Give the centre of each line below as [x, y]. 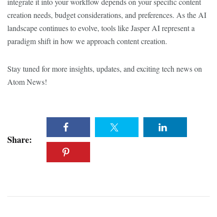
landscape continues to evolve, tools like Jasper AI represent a [101, 28]
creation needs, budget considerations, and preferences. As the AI [107, 15]
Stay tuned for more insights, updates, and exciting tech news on [105, 69]
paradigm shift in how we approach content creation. [87, 41]
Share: [20, 140]
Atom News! [27, 82]
